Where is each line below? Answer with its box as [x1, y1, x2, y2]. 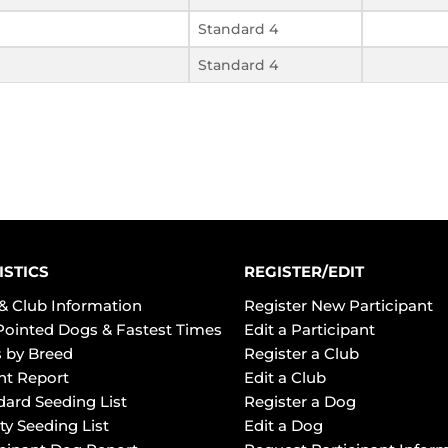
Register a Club [244, 343, 359, 363]
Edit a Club [244, 367, 326, 387]
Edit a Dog [244, 415, 323, 435]
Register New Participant [244, 295, 433, 315]
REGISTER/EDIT [244, 261, 364, 281]
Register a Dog [244, 391, 356, 411]
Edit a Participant [244, 319, 375, 339]
